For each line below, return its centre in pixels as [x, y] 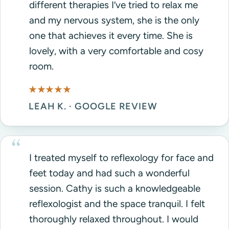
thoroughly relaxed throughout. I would [114, 219]
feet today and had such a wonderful [109, 173]
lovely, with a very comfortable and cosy [116, 51]
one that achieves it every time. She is [111, 36]
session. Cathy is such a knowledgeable [115, 188]
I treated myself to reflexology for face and [121, 157]
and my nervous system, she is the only [114, 20]
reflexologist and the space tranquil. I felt [117, 203]
